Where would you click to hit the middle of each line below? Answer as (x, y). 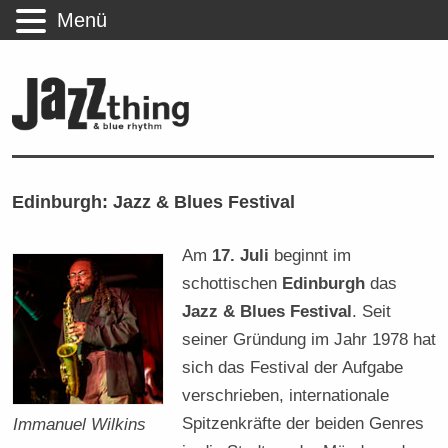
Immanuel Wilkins (80, 424)
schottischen (232, 282)
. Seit (372, 310)
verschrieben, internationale (286, 394)
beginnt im (310, 254)
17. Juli (241, 254)
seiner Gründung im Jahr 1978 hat (309, 338)
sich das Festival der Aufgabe (293, 366)
